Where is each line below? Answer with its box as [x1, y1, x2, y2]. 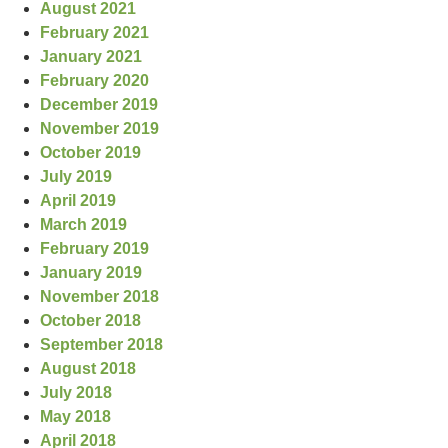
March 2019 [39, 216, 127, 233]
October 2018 [39, 312, 141, 329]
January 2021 [39, 48, 142, 65]
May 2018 [39, 408, 111, 425]
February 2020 [39, 72, 149, 89]
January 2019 [39, 264, 142, 281]
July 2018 [39, 384, 112, 401]
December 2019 [39, 96, 158, 113]
